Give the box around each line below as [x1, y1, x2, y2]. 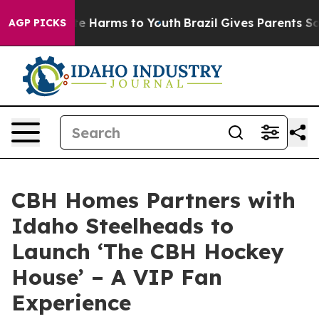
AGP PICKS [9, 16, 66, 29]
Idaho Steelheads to [11, 212, 234, 239]
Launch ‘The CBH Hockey [11, 238, 284, 265]
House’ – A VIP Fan [11, 263, 222, 291]
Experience [11, 289, 131, 316]
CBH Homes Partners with [11, 187, 296, 214]
